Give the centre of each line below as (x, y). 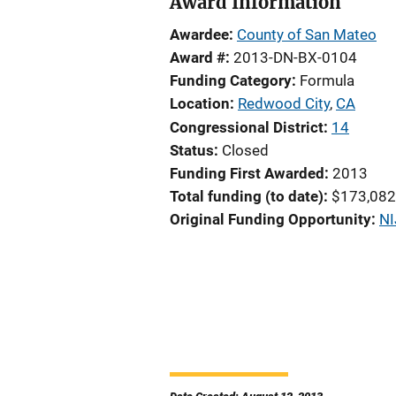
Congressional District (247, 127)
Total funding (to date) (247, 196)
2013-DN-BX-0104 (295, 57)
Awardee (199, 34)
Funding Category (231, 80)
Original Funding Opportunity (270, 219)
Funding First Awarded (247, 173)
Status (192, 150)
